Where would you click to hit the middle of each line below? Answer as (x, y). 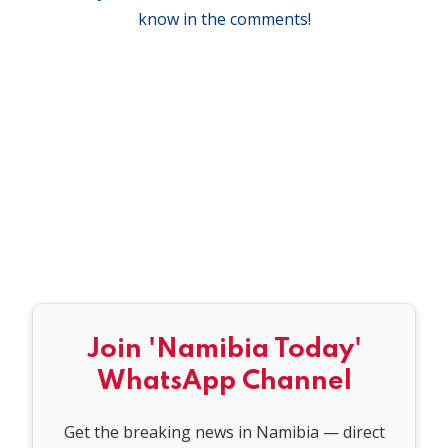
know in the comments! (224, 19)
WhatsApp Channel (224, 382)
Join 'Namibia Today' (224, 350)
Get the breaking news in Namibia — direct (224, 432)
